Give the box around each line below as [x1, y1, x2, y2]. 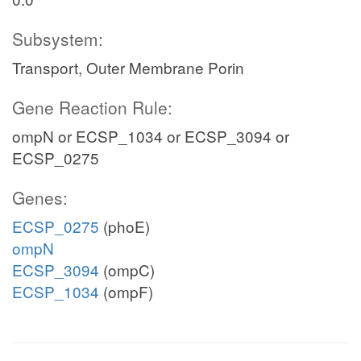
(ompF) [99, 280, 153, 302]
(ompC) [99, 259, 155, 280]
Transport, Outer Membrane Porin [12, 56, 244, 78]
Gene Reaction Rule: [12, 95, 172, 119]
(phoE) [99, 215, 150, 237]
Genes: [12, 185, 68, 210]
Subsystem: [12, 27, 103, 51]
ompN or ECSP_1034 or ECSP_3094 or [12, 125, 289, 147]
